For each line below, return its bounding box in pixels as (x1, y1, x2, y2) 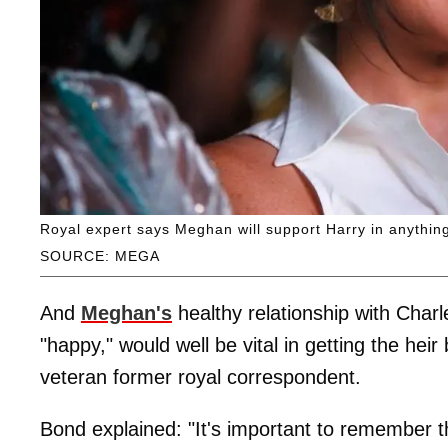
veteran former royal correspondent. (40, 365, 361, 388)
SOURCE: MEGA (40, 247, 160, 264)
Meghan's (81, 301, 172, 324)
